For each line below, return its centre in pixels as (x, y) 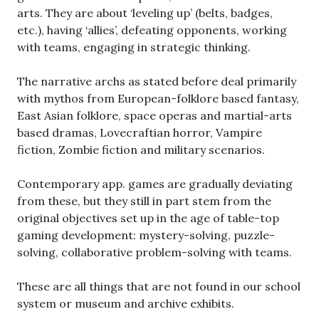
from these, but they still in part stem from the (144, 200)
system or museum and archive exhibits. (126, 303)
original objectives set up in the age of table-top (148, 218)
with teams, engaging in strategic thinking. (134, 47)
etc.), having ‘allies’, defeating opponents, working (152, 30)
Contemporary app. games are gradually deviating (155, 183)
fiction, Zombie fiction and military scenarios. (141, 149)
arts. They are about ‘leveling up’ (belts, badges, (145, 12)
